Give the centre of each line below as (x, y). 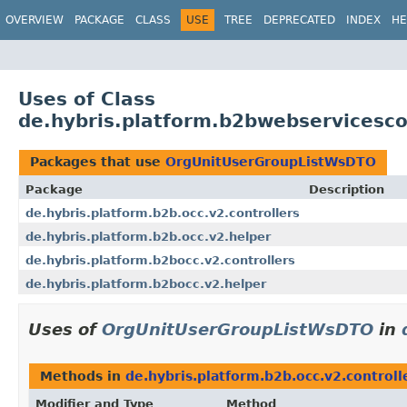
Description (347, 189)
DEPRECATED (299, 20)
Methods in (83, 376)
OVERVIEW (35, 20)
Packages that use (98, 161)
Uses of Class (87, 99)
